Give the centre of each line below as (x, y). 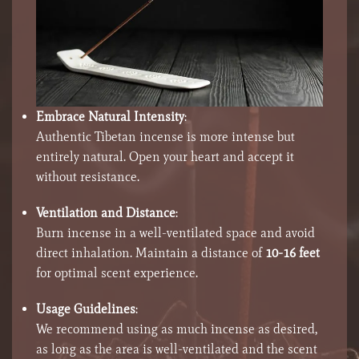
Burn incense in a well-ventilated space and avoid (175, 233)
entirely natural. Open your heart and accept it (165, 157)
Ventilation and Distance (106, 213)
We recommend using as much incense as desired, (177, 329)
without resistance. (88, 177)
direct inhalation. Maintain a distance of (151, 253)
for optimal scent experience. (117, 273)
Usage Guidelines (86, 309)
